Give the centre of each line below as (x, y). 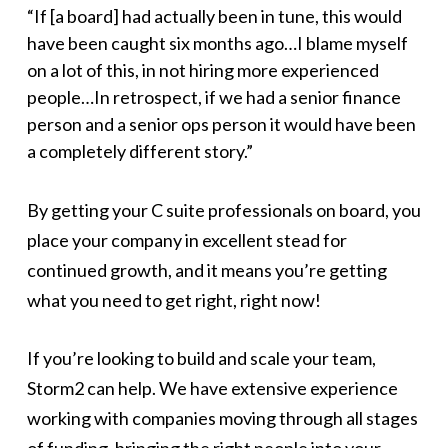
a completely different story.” (139, 151)
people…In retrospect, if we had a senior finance (213, 97)
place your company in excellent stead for (186, 240)
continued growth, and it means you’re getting (206, 270)
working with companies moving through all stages (222, 418)
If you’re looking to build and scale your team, (201, 358)
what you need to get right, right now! (173, 300)
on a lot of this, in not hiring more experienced (202, 70)
